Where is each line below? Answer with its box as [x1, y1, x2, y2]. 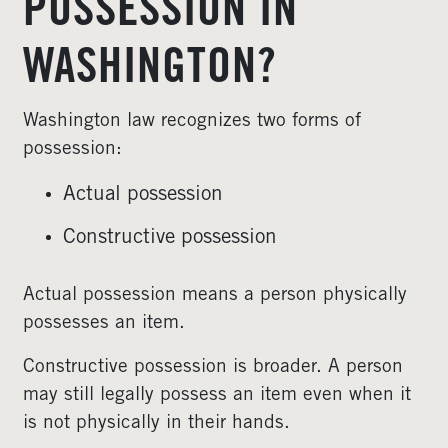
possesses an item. [23, 314, 185, 333]
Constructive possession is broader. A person [23, 358, 403, 377]
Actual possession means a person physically [23, 286, 407, 305]
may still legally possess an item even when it [23, 386, 411, 405]
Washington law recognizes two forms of [23, 112, 361, 131]
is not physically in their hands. [23, 414, 290, 433]
